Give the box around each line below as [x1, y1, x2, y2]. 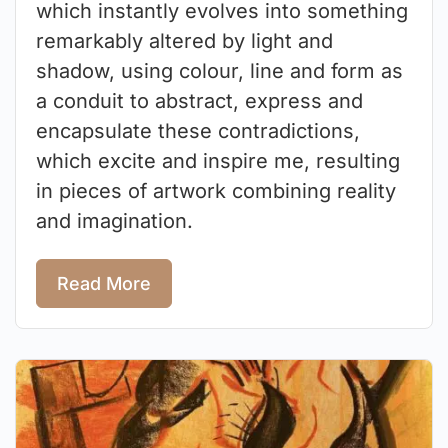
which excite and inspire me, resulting [36, 148, 400, 173]
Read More [57, 273, 151, 295]
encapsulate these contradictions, [36, 118, 360, 143]
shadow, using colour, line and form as [36, 58, 403, 83]
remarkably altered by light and [36, 28, 333, 53]
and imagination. [36, 208, 193, 233]
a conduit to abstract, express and [36, 88, 363, 113]
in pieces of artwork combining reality [36, 178, 396, 203]
